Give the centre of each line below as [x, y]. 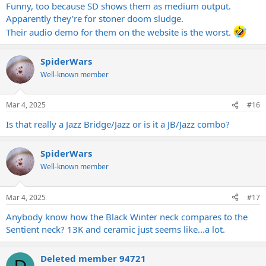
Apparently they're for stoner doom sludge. [95, 18]
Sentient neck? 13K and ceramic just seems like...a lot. [115, 229]
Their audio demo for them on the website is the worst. [120, 32]
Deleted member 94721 [93, 258]
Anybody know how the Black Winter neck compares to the [127, 216]
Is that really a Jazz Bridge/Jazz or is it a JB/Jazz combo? [118, 124]
